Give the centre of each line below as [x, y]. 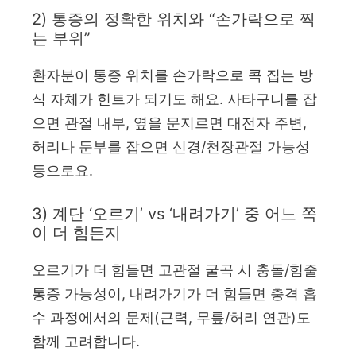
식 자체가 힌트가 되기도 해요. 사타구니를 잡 [174, 99]
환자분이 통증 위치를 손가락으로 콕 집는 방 [172, 75]
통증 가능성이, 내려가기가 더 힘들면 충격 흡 [174, 293]
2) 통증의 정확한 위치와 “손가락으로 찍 [174, 19]
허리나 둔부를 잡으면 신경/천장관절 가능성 [171, 146]
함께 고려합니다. [86, 341]
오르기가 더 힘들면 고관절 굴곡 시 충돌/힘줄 [175, 269]
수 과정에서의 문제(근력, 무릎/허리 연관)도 [171, 317]
